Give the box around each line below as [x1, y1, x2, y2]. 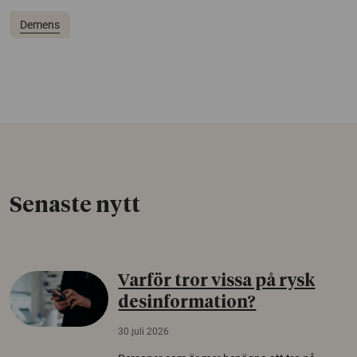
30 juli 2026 [118, 325, 170, 337]
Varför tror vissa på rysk [118, 273, 316, 290]
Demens [19, 18, 60, 31]
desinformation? [118, 294, 257, 312]
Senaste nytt [10, 194, 140, 217]
